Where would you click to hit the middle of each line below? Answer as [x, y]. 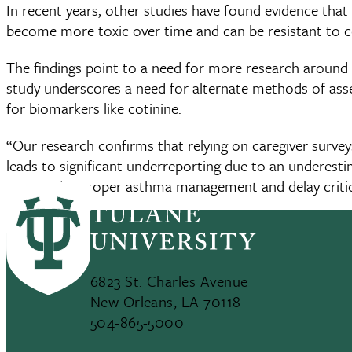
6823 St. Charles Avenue [169, 281]
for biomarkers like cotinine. [94, 108]
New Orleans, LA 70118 [165, 302]
